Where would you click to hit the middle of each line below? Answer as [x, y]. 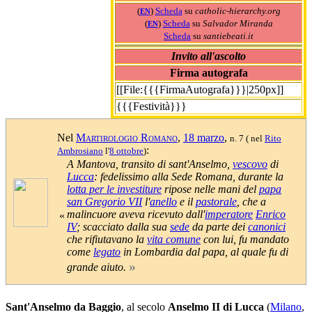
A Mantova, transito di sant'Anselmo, [150, 164]
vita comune [174, 239]
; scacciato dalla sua [123, 226]
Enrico [271, 214]
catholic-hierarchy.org [237, 10]
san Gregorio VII [104, 201]
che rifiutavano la [107, 239]
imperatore [229, 214]
